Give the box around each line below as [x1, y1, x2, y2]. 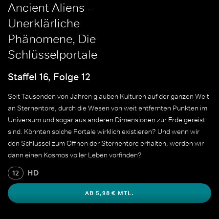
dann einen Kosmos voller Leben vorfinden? [8, 151, 142, 160]
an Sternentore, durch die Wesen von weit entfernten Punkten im [8, 104, 207, 113]
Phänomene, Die [8, 32, 96, 46]
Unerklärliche [8, 16, 80, 30]
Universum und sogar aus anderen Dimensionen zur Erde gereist [8, 115, 205, 125]
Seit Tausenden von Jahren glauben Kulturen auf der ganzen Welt [8, 92, 209, 101]
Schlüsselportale [8, 47, 97, 62]
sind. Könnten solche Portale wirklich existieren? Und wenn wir [8, 127, 199, 136]
